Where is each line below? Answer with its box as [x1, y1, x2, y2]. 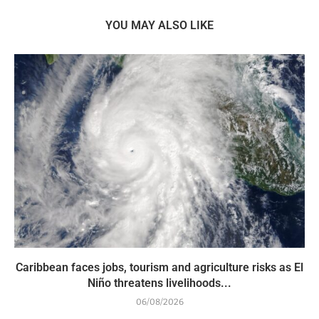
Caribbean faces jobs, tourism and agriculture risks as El [16, 261, 303, 275]
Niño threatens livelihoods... [88, 276, 231, 291]
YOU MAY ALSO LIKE [105, 19, 214, 33]
